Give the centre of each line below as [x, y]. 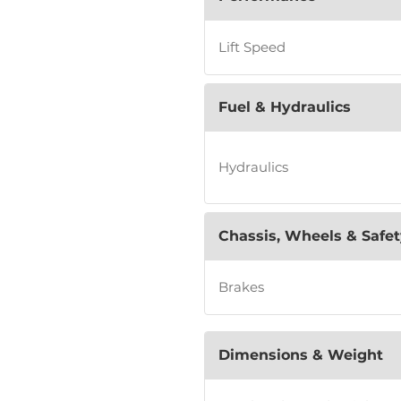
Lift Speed [252, 47]
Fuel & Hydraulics [284, 107]
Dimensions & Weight [300, 354]
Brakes [241, 287]
